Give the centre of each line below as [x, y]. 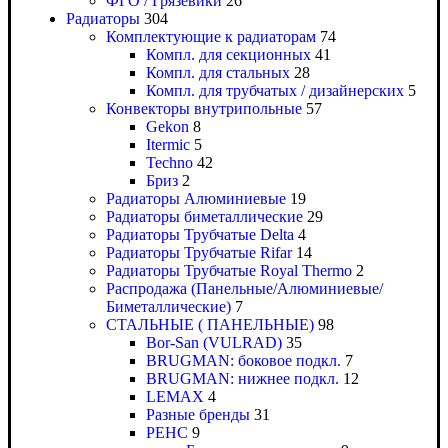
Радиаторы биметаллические [204, 217]
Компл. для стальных [218, 73]
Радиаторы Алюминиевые [196, 199]
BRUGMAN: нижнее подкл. [242, 379]
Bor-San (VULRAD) [214, 343]
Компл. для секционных [228, 55]
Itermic [168, 145]
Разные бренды [198, 415]
